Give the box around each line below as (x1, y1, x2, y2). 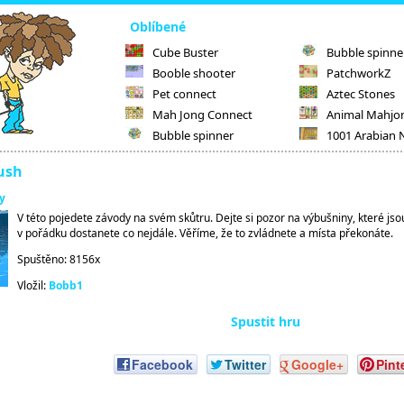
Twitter (224, 355, 266, 374)
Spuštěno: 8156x (17, 252, 100, 267)
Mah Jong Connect (152, 106, 252, 123)
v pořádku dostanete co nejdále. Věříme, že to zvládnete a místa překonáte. (17, 225, 393, 241)
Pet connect (152, 86, 216, 102)
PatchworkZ (326, 65, 391, 81)
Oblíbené (130, 18, 186, 35)
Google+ (290, 355, 344, 374)
